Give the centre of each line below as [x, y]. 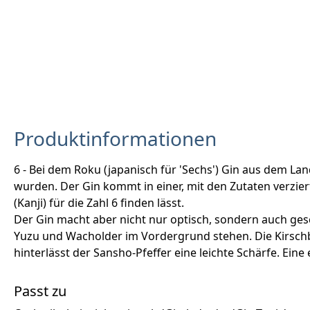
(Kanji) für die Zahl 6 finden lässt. [99, 202]
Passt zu [40, 291]
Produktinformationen [115, 138]
